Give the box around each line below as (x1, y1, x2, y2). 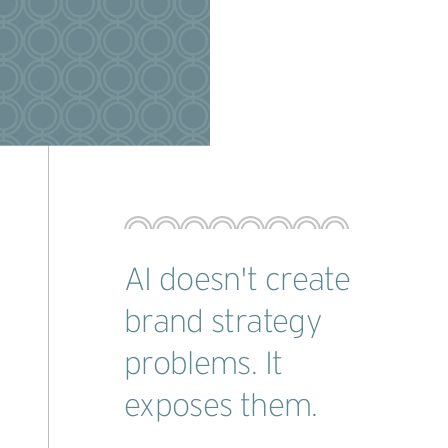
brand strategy (123, 303, 321, 339)
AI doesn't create (123, 261, 351, 297)
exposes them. (123, 387, 318, 423)
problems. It (123, 345, 283, 381)
